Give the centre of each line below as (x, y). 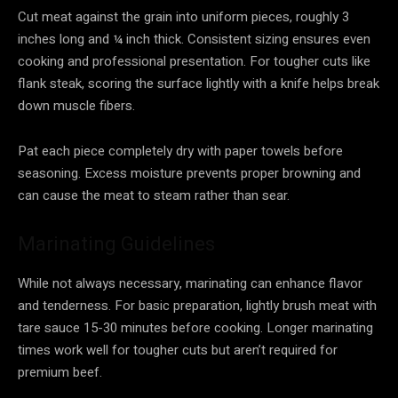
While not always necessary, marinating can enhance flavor (190, 283)
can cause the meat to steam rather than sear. (154, 195)
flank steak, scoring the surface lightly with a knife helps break (199, 83)
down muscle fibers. (76, 105)
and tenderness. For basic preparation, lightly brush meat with (197, 305)
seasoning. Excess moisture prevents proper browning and (189, 173)
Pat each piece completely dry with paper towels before (180, 151)
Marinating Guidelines (116, 243)
